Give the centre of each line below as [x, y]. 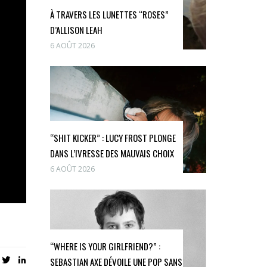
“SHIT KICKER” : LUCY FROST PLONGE [113, 138]
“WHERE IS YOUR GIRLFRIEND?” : [105, 246]
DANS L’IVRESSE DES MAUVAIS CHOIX [112, 153]
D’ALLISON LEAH [76, 30]
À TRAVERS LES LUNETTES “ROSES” [109, 15]
